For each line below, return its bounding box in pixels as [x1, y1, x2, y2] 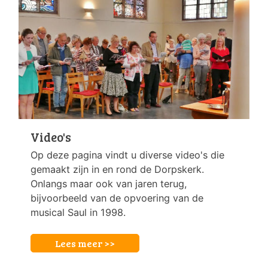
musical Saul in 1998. [31, 206, 126, 219]
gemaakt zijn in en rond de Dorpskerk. [31, 163, 204, 176]
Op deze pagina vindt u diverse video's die [31, 149, 224, 162]
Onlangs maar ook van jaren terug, [31, 178, 187, 190]
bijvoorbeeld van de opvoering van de [31, 192, 203, 205]
